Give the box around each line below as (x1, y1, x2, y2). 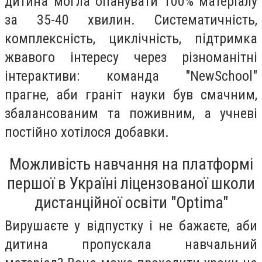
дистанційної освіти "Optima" (34, 192, 228, 212)
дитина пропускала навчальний (5, 236, 257, 253)
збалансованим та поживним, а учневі (5, 105, 257, 122)
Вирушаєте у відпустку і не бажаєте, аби (5, 217, 257, 234)
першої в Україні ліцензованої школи (7, 173, 255, 193)
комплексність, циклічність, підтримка (5, 30, 257, 47)
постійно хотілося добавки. (5, 123, 169, 140)
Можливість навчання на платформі (9, 154, 253, 174)
